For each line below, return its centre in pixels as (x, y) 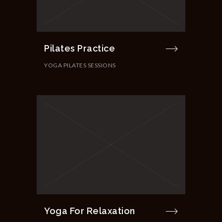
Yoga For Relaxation (90, 211)
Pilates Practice (80, 48)
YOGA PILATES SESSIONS (80, 65)
